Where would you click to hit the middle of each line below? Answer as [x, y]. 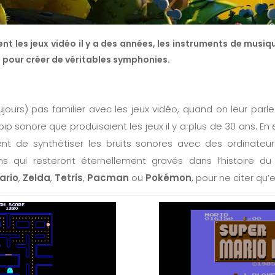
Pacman [109, 177]
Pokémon [168, 177]
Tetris [69, 177]
